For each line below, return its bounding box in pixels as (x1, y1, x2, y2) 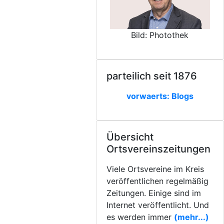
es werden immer (106, 212, 174, 222)
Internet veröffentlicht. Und (106, 200, 209, 210)
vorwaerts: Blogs (126, 91, 193, 101)
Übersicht (106, 131, 153, 143)
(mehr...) (173, 212, 209, 222)
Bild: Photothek (131, 30, 189, 40)
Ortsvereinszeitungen (106, 143, 210, 155)
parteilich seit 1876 (106, 70, 197, 82)
